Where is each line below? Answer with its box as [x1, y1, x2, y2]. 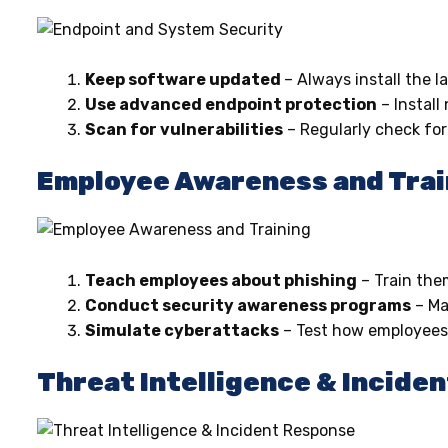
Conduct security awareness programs [85, 296, 411, 316]
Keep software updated [85, 70, 284, 90]
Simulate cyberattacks [85, 321, 279, 341]
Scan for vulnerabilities [85, 120, 283, 140]
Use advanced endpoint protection [85, 95, 377, 115]
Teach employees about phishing [85, 271, 357, 291]
